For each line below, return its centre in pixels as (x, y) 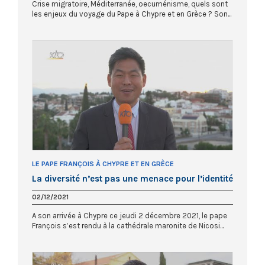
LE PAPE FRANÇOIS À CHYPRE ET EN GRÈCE (103, 164)
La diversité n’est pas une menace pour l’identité (132, 178)
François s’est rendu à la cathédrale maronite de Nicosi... (128, 225)
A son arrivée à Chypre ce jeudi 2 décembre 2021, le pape (130, 215)
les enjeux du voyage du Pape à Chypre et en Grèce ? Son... (132, 14)
